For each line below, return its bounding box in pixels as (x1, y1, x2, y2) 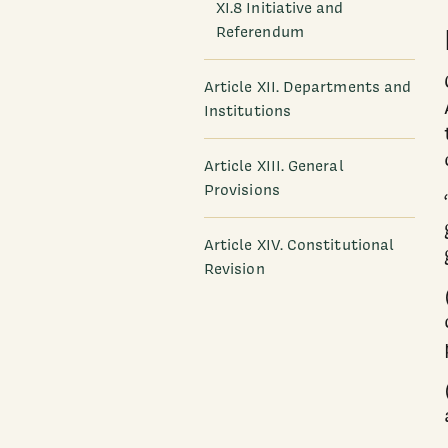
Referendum (216, 21, 304, 42)
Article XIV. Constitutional (204, 235, 395, 256)
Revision (204, 259, 265, 280)
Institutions (204, 100, 291, 121)
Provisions (204, 180, 280, 200)
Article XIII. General (204, 156, 344, 176)
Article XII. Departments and (204, 76, 412, 97)
